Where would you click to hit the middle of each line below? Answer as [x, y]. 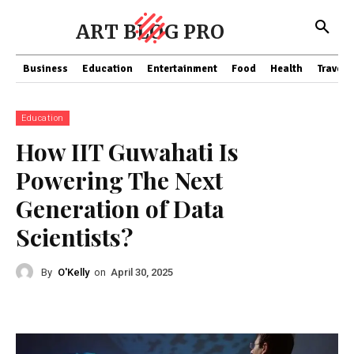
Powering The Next [119, 180]
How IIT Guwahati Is [127, 152]
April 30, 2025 [142, 273]
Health [286, 69]
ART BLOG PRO [150, 32]
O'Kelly [73, 272]
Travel [331, 69]
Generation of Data [120, 209]
